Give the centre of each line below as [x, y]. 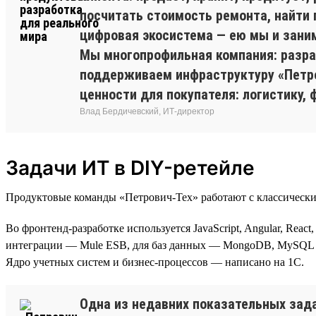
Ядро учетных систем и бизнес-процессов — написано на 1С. [155, 262]
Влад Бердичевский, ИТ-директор [147, 111]
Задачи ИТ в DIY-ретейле [130, 168]
